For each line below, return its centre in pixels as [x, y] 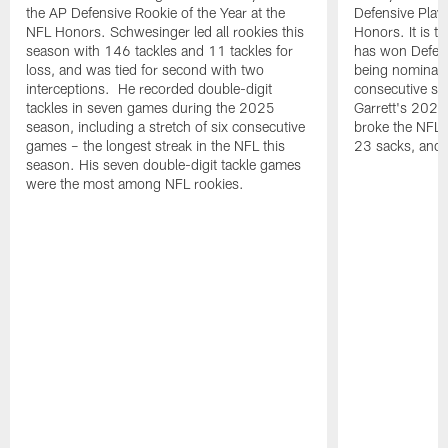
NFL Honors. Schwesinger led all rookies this [165, 31]
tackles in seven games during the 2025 [151, 107]
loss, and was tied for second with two [145, 69]
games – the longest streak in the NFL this [156, 145]
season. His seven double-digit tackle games [164, 164]
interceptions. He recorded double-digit [149, 88]
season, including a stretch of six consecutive [166, 126]
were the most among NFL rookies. [135, 183]
